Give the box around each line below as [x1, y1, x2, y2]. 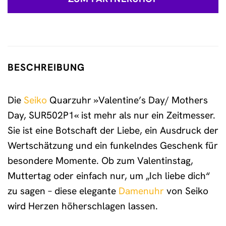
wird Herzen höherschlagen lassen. [8, 199, 158, 212]
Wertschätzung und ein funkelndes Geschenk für [8, 139, 218, 152]
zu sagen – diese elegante [8, 184, 119, 197]
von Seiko [164, 184, 208, 197]
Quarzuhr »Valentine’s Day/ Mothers [47, 93, 208, 106]
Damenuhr [119, 184, 164, 197]
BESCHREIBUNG [8, 61, 85, 74]
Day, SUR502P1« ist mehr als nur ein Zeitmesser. [8, 108, 215, 122]
